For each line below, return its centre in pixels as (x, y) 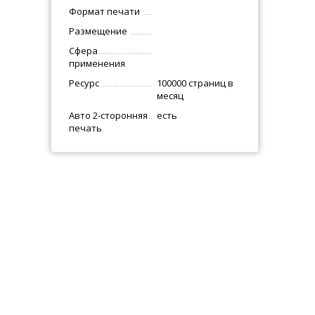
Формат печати (105, 11)
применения (97, 63)
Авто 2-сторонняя (109, 115)
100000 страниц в (195, 83)
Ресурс (84, 83)
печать (86, 128)
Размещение (98, 31)
